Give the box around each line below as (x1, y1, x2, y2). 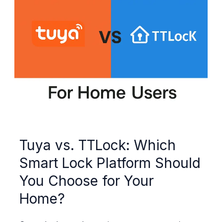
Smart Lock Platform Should (19, 155, 201, 172)
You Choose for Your (19, 172, 154, 190)
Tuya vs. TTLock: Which (19, 137, 176, 154)
